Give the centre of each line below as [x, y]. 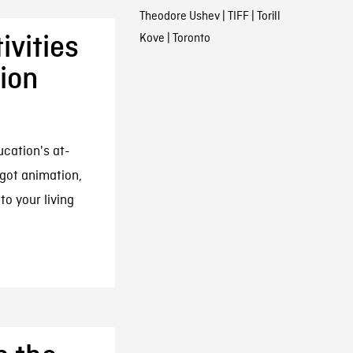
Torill [268, 17]
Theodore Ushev [179, 17]
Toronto [191, 39]
